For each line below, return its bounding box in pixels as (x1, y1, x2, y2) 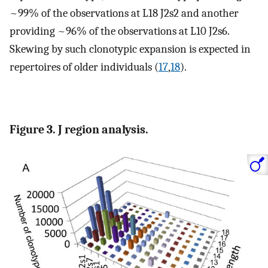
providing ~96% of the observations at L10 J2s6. (10, 24, 229, 38)
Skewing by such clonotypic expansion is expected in (10, 42, 251, 56)
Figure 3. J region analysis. (10, 122, 148, 136)
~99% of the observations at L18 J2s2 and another (10, 6, 239, 20)
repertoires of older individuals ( (10, 60, 159, 74)
